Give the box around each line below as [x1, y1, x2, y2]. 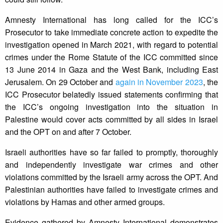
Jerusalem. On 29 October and [5, 76, 115, 88]
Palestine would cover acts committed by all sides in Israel [5, 113, 218, 125]
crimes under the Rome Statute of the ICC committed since [5, 51, 218, 63]
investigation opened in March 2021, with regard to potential [5, 39, 218, 51]
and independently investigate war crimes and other [5, 159, 218, 171]
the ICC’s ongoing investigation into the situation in [5, 101, 218, 113]
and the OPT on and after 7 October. [5, 126, 131, 138]
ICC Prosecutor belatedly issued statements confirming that [5, 89, 218, 101]
